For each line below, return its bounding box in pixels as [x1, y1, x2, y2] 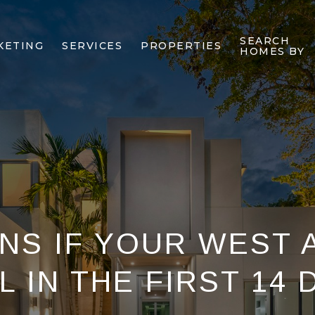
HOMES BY [240, 44, 305, 58]
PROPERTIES [141, 39, 222, 52]
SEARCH [240, 34, 290, 47]
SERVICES [62, 39, 123, 52]
